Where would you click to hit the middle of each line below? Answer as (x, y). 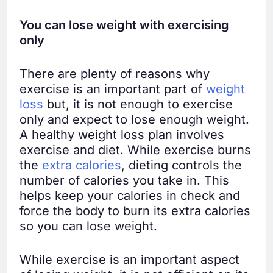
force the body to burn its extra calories (135, 211)
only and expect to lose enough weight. (134, 119)
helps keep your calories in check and (130, 195)
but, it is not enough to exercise (138, 104)
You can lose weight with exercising (124, 25)
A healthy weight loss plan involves (122, 134)
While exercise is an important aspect (129, 259)
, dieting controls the (182, 165)
